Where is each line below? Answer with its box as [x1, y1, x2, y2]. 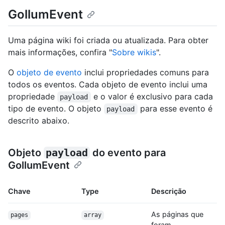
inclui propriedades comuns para [82, 67, 209, 78]
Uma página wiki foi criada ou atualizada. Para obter [8, 35, 208, 46]
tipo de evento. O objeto [8, 103, 104, 114]
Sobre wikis [112, 47, 156, 58]
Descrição [151, 187, 186, 196]
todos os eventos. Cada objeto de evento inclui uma [8, 79, 207, 90]
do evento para [90, 147, 168, 159]
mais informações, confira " [8, 47, 112, 58]
